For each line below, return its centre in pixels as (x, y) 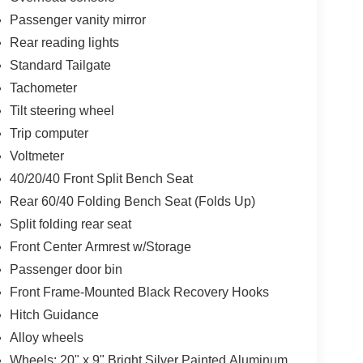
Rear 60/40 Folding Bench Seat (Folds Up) (132, 202)
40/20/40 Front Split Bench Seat (101, 179)
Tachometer (43, 88)
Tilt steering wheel (62, 111)
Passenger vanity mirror (77, 20)
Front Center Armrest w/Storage (100, 247)
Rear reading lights (64, 43)
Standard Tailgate (60, 66)
